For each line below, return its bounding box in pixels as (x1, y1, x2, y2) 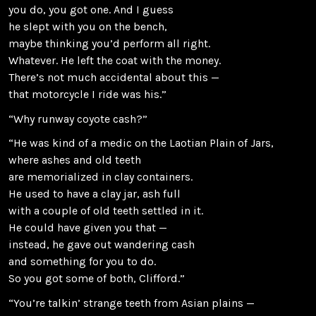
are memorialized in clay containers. (8, 170, 193, 184)
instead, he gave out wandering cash (8, 238, 195, 252)
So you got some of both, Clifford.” (8, 272, 185, 286)
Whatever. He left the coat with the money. (8, 54, 221, 68)
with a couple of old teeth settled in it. (8, 204, 203, 218)
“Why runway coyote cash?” (8, 111, 147, 126)
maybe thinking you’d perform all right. (8, 37, 210, 51)
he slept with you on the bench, (8, 20, 167, 34)
